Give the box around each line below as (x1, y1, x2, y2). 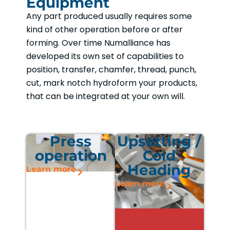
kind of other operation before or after (26, 23, 183, 35)
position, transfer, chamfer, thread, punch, (26, 63, 197, 75)
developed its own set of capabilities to (26, 50, 184, 62)
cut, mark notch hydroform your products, (26, 76, 198, 89)
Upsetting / (117, 132, 202, 150)
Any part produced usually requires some (26, 10, 193, 22)
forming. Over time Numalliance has (26, 36, 171, 49)
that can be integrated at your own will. (26, 90, 185, 102)
